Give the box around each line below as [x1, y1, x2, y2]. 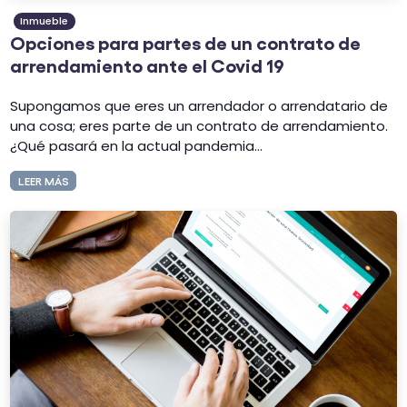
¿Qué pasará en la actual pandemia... [10, 136, 263, 156]
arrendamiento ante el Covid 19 [10, 53, 285, 75]
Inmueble [20, 14, 69, 29]
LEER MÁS [17, 174, 69, 188]
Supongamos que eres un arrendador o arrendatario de [10, 96, 389, 116]
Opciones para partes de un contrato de [10, 30, 362, 53]
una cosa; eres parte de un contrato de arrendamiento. [10, 116, 389, 136]
